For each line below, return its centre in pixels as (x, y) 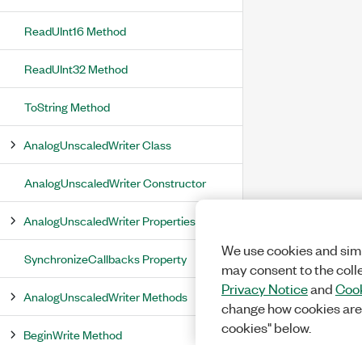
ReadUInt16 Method (75, 30)
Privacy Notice (264, 288)
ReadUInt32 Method (76, 68)
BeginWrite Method (73, 334)
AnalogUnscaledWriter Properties (109, 220)
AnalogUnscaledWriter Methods (105, 296)
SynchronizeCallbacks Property (105, 258)
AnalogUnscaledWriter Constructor (115, 182)
